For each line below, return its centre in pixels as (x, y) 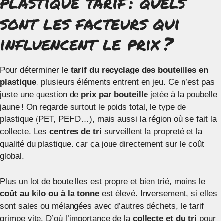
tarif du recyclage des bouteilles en (139, 70)
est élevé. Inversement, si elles (158, 193)
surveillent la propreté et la (152, 132)
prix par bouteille (114, 95)
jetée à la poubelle (183, 95)
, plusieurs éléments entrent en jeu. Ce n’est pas (125, 82)
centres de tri (75, 132)
